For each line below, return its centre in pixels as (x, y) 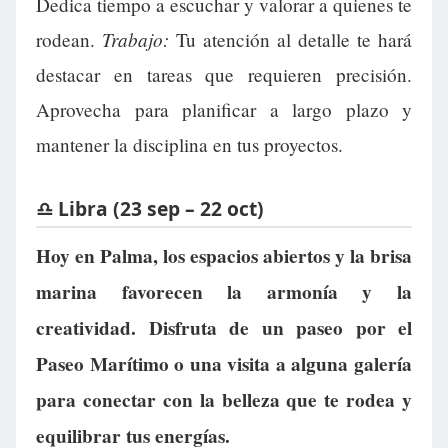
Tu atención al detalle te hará (290, 40)
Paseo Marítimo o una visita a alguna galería (224, 363)
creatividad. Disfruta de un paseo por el (224, 327)
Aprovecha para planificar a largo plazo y (224, 110)
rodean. (69, 40)
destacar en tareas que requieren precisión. (224, 75)
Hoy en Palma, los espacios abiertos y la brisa (224, 255)
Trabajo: (135, 39)
